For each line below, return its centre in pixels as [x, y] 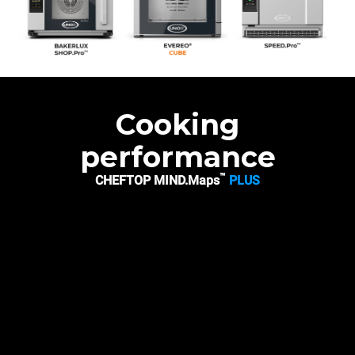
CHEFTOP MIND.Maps [157, 180]
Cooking [177, 124]
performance [177, 157]
